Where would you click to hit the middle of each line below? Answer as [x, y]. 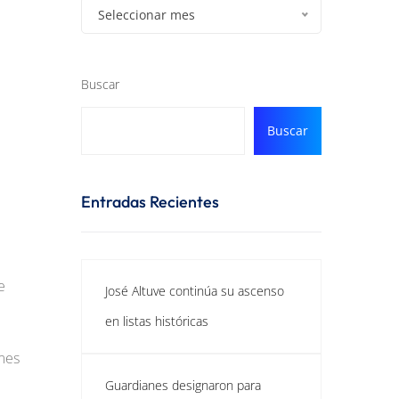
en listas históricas [157, 321]
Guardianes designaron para [183, 385]
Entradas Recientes [150, 202]
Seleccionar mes [147, 15]
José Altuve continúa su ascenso [195, 291]
